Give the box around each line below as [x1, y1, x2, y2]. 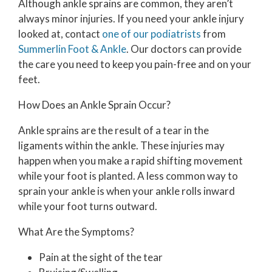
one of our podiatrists [102, 27, 201, 41]
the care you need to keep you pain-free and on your [18, 58, 251, 71]
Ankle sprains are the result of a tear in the [18, 124, 209, 137]
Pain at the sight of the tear [39, 251, 163, 264]
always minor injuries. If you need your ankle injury [18, 12, 244, 25]
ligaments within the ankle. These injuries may [18, 139, 225, 152]
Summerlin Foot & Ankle [18, 42, 126, 56]
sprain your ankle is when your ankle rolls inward [18, 185, 235, 198]
